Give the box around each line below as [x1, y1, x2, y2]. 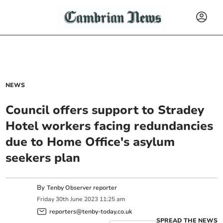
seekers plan [5, 150, 81, 166]
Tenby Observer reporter [47, 184, 117, 192]
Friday [37, 195, 55, 204]
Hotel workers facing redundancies [5, 118, 214, 134]
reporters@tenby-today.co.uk [49, 207, 132, 216]
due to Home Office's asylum [5, 134, 175, 150]
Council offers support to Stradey [5, 102, 205, 118]
